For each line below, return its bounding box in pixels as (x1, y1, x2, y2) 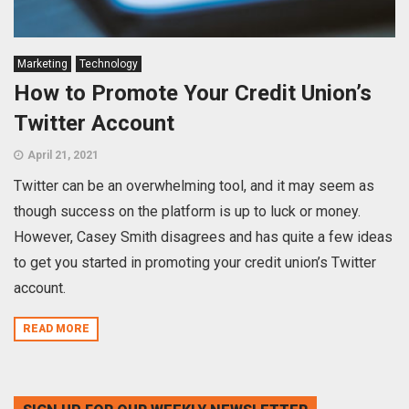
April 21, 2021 (27, 149, 99, 163)
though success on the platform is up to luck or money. (14, 203, 361, 221)
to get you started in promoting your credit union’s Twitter (14, 254, 376, 272)
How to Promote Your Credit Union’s (14, 80, 372, 107)
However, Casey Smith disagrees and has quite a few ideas (14, 228, 393, 246)
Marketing (17, 58, 68, 71)
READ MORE (23, 321, 89, 335)
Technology (79, 58, 138, 71)
